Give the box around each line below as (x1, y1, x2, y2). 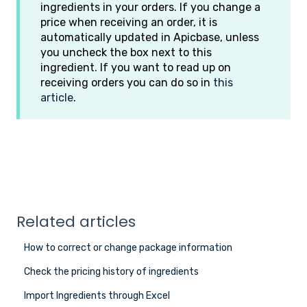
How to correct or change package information (24, 242, 233, 254)
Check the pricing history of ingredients (24, 266, 199, 278)
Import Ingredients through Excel (24, 290, 171, 302)
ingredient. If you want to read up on (40, 61, 231, 75)
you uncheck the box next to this (40, 46, 212, 60)
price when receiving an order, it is (40, 16, 217, 29)
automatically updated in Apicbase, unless (40, 31, 259, 45)
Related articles (16, 211, 136, 233)
